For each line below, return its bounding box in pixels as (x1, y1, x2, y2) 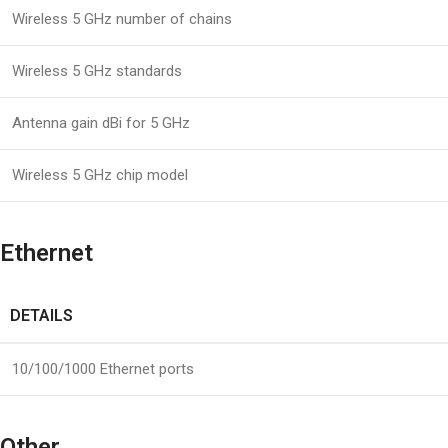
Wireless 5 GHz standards (12, 62, 182, 81)
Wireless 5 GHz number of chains (12, 10, 232, 29)
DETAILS (10, 306, 73, 326)
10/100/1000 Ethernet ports (12, 360, 194, 379)
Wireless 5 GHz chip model (12, 166, 188, 185)
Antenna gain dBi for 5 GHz (12, 114, 190, 133)
